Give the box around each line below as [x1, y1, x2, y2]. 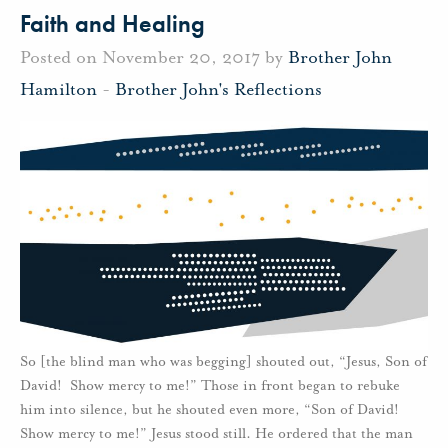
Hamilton [20, 77, 97, 100]
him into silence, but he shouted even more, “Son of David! [20, 400, 399, 418]
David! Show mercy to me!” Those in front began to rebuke [20, 376, 400, 394]
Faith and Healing [20, 8, 205, 39]
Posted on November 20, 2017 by [20, 45, 288, 68]
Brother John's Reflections [115, 77, 322, 100]
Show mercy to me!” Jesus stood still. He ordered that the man [20, 424, 413, 442]
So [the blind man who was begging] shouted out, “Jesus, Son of [20, 352, 427, 370]
